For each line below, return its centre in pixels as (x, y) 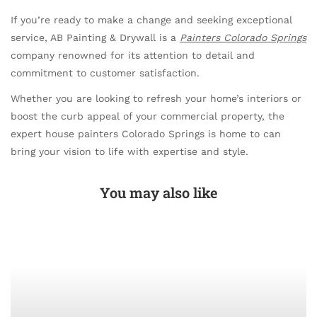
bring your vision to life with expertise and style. (129, 152)
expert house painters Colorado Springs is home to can (146, 134)
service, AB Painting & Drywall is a (95, 37)
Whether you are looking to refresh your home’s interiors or (156, 99)
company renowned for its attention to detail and (133, 55)
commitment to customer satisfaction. (105, 73)
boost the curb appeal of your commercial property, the (148, 116)
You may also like (158, 193)
